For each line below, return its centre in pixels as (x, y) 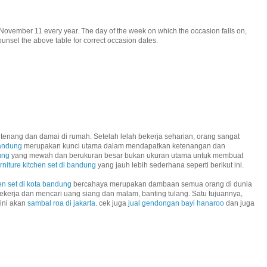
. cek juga (112, 204)
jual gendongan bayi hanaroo (176, 204)
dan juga (239, 204)
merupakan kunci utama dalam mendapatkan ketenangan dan (124, 146)
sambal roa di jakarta (61, 204)
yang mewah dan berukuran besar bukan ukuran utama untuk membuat (126, 156)
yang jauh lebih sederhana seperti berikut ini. (170, 165)
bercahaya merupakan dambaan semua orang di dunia (162, 184)
